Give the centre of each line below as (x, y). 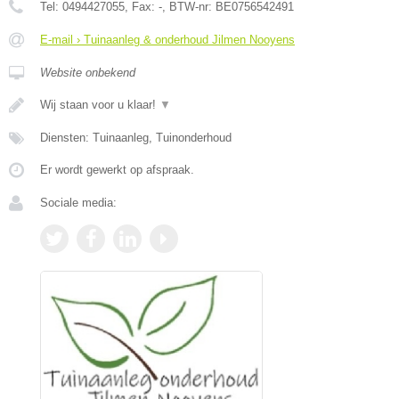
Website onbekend (88, 72)
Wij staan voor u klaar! (100, 104)
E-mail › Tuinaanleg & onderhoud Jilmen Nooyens (167, 39)
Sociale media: (78, 202)
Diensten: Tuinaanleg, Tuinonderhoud (136, 137)
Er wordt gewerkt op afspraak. (117, 169)
